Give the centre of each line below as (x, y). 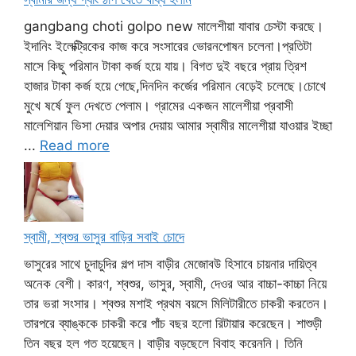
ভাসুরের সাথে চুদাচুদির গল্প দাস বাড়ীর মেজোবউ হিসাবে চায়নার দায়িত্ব (170, 263)
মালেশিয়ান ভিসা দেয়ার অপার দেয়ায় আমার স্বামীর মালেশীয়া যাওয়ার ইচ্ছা (178, 125)
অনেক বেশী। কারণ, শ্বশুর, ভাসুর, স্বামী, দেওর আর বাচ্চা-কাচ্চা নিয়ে (175, 283)
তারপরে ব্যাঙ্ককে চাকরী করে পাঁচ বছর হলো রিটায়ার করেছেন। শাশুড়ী (173, 323)
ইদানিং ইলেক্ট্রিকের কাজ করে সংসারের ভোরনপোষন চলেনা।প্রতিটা (168, 46)
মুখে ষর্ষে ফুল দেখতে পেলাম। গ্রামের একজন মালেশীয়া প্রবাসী (159, 105)
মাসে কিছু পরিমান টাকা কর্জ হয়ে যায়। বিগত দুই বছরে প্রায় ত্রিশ (165, 66)
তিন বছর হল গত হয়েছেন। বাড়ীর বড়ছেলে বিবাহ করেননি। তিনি (163, 343)
